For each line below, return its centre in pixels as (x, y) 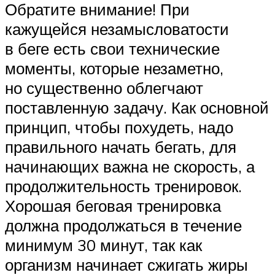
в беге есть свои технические (112, 49)
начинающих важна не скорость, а (130, 167)
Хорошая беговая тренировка (113, 206)
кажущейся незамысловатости (117, 29)
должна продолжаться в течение (123, 226)
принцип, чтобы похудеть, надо (119, 127)
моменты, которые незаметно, (114, 68)
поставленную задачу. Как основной (137, 108)
